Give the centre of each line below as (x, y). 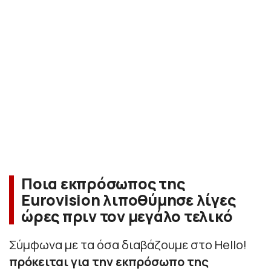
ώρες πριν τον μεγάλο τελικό (127, 217)
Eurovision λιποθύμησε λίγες (129, 200)
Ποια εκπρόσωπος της (103, 184)
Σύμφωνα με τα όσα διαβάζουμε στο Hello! (128, 245)
